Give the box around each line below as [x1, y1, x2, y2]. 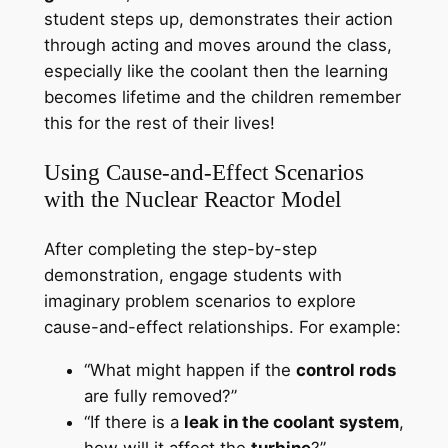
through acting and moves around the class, [43, 34, 392, 55]
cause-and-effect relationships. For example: [43, 317, 401, 338]
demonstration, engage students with [43, 265, 342, 286]
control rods [295, 360, 396, 381]
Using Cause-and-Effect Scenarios [43, 159, 364, 185]
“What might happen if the [83, 360, 296, 381]
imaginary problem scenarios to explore [43, 291, 356, 312]
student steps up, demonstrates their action [43, 8, 393, 29]
